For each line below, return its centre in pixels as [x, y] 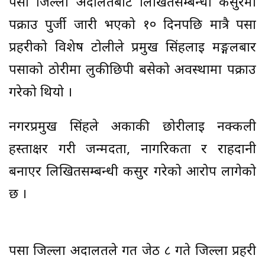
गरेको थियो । [41, 93]
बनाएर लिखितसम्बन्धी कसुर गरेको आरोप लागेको [132, 172]
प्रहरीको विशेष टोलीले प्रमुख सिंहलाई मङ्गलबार [132, 48]
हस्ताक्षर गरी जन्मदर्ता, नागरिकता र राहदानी [132, 150]
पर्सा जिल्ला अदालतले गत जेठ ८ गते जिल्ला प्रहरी [132, 251]
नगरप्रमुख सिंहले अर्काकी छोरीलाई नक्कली [132, 127]
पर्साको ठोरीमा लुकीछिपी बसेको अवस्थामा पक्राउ [132, 70]
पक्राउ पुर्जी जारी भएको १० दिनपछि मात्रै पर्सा [132, 25]
